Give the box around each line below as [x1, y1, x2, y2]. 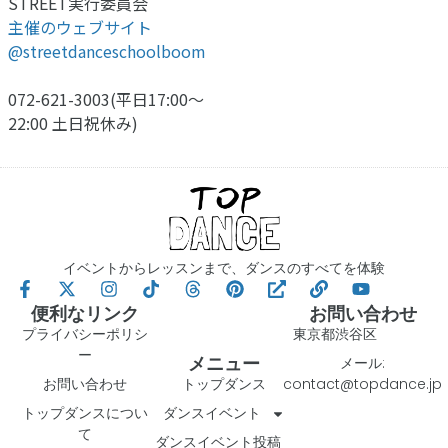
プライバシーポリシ [22, 324, 149, 345]
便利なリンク [31, 301, 140, 327]
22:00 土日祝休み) [8, 110, 138, 135]
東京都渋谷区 [293, 324, 378, 345]
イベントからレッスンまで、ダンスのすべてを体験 [63, 258, 385, 279]
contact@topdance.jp [283, 374, 443, 395]
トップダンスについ [22, 403, 149, 424]
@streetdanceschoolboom [8, 38, 206, 63]
